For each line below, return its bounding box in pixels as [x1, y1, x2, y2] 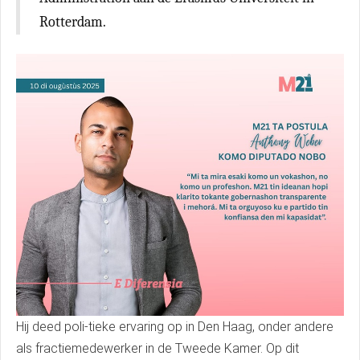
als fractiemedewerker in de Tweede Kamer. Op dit [16, 341, 299, 357]
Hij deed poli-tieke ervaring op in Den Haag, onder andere [16, 319, 333, 335]
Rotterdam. [39, 13, 106, 31]
